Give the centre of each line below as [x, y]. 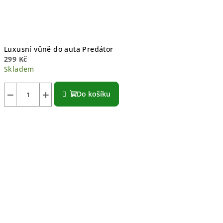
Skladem [19, 69]
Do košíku [94, 94]
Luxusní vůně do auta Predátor [59, 49]
